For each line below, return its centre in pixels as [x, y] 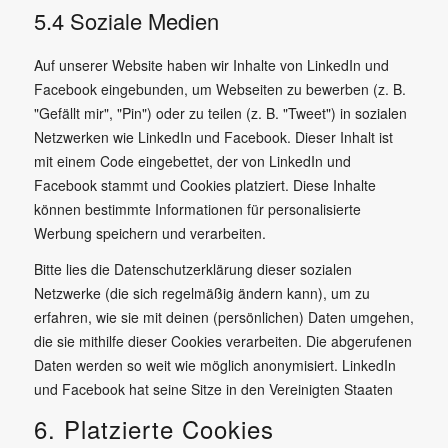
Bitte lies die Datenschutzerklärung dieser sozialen [192, 268]
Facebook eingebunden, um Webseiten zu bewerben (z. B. [219, 89]
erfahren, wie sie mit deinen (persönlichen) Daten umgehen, [223, 316]
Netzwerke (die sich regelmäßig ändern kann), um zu [201, 292]
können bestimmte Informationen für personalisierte [197, 209]
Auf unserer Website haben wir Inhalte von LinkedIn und [211, 65]
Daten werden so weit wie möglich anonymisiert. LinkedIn [214, 364]
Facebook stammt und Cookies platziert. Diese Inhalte [204, 185]
